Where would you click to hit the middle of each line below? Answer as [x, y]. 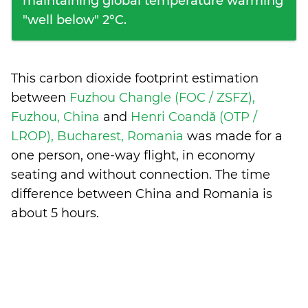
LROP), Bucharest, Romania [99, 136]
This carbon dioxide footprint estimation [135, 78]
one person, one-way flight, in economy [133, 155]
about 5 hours [54, 213]
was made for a [235, 136]
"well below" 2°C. [75, 20]
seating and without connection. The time [141, 175]
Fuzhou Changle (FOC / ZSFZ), [162, 98]
